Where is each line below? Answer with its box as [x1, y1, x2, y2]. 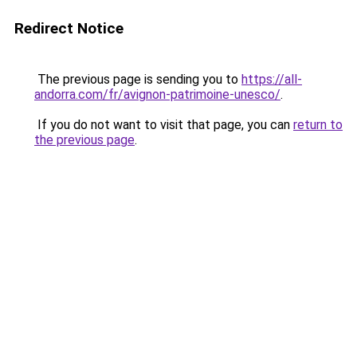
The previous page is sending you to [34, 72, 241, 87]
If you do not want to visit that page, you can [34, 117, 293, 132]
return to [293, 117, 343, 132]
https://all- [241, 72, 302, 87]
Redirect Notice [14, 19, 124, 37]
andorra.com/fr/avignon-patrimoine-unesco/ [34, 87, 280, 102]
